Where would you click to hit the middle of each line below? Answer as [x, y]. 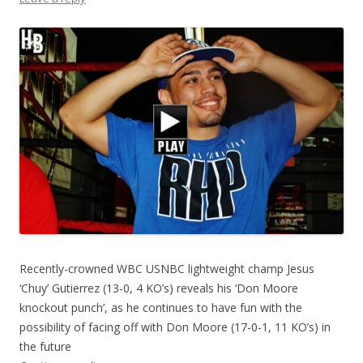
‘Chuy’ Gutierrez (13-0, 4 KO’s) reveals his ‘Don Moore [159, 288]
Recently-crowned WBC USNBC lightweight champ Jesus [167, 268]
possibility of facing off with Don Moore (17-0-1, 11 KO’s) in [175, 327]
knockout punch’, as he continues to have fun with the [161, 307]
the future [45, 346]
